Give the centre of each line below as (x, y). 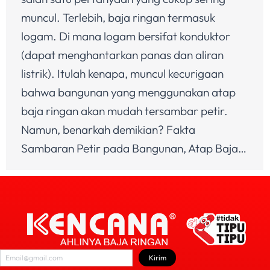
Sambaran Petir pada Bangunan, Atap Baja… (134, 149)
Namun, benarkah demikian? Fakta (108, 130)
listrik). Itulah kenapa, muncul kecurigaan (122, 74)
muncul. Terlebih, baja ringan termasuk (118, 18)
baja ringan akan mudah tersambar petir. (124, 111)
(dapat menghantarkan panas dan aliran (122, 55)
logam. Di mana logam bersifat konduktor (126, 36)
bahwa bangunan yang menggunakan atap (128, 93)
